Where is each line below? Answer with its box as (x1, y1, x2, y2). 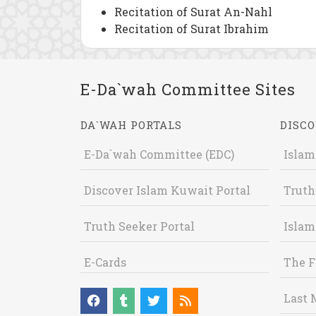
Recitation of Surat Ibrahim (114, 21, 269, 36)
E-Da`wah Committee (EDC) (84, 147, 234, 162)
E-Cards (84, 255, 126, 269)
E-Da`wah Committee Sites (80, 79, 296, 99)
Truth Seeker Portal (84, 219, 195, 233)
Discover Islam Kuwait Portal (84, 183, 250, 197)
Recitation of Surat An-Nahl (114, 4, 272, 19)
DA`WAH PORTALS (80, 118, 182, 132)
